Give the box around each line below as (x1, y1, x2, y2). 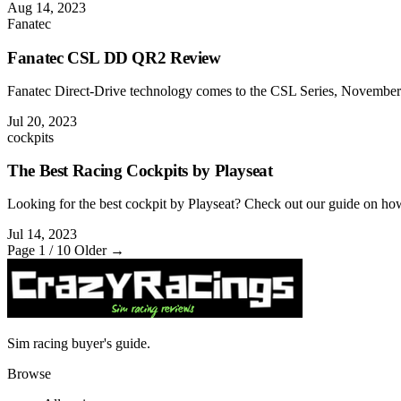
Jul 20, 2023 (7, 113, 77, 129)
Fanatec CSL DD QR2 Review (7, 48, 221, 68)
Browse (7, 366, 51, 382)
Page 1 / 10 (7, 243, 74, 259)
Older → (74, 243, 124, 259)
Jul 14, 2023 (7, 226, 77, 243)
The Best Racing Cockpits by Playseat (7, 161, 273, 181)
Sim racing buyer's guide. (7, 336, 150, 352)
